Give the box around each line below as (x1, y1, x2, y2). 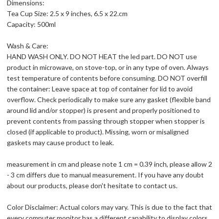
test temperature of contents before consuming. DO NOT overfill (7, 74, 207, 82)
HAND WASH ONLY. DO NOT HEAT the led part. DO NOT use (7, 52, 197, 61)
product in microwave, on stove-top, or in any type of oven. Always (7, 63, 209, 71)
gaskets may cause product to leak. (7, 138, 114, 147)
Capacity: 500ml (7, 20, 56, 28)
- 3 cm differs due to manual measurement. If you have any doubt (7, 171, 204, 179)
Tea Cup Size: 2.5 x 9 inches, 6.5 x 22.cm (7, 9, 128, 18)
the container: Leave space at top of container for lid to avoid (7, 85, 193, 93)
